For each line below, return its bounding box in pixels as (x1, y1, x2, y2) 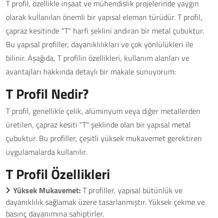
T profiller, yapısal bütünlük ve (81, 184, 182, 196)
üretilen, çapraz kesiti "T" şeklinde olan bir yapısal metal (6, 119, 191, 130)
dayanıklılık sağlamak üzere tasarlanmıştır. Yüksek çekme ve (6, 196, 205, 208)
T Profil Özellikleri (6, 163, 110, 184)
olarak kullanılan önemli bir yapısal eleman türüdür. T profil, (6, 11, 202, 23)
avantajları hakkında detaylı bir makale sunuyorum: (6, 66, 176, 77)
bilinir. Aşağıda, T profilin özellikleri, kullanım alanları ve (6, 52, 189, 64)
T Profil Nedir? (6, 83, 89, 104)
